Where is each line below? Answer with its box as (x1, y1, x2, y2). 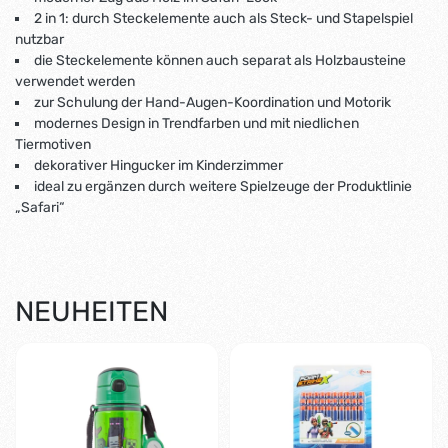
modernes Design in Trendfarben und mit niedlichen (34, 115, 359, 133)
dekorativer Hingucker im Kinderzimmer (34, 157, 283, 175)
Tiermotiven (15, 136, 91, 154)
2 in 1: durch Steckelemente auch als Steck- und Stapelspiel (34, 10, 413, 28)
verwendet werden (15, 73, 135, 91)
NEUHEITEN (15, 295, 168, 329)
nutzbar (15, 31, 64, 49)
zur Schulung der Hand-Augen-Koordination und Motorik (34, 94, 391, 112)
